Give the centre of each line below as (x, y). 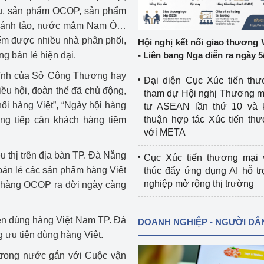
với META (164, 132)
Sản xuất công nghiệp (47, 76)
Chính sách (25, 50)
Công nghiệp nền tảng (48, 25)
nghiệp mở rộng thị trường (199, 184)
